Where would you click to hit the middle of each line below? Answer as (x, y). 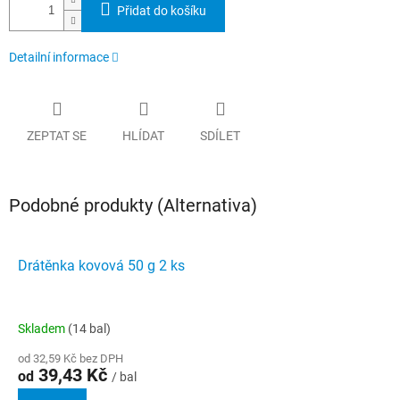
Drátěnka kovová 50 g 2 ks (101, 265)
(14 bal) (89, 328)
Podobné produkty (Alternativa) (133, 205)
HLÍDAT (143, 135)
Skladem (43, 328)
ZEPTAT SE (57, 135)
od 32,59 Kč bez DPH (71, 358)
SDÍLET (220, 135)
